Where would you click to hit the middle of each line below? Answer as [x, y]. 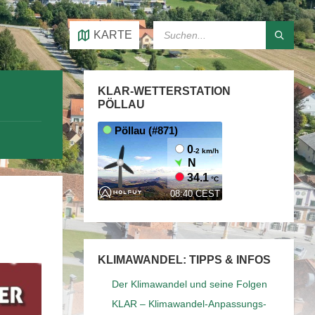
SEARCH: [175, 26]
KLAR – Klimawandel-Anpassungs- [189, 304]
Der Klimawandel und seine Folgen [190, 284]
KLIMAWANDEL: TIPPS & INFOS [185, 260]
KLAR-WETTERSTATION [165, 91]
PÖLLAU [122, 104]
